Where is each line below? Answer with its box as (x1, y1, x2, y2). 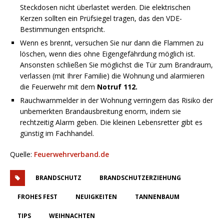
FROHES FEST (17, 192, 57, 201)
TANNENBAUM (135, 192, 179, 201)
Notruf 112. (97, 81, 137, 91)
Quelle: (10, 149, 34, 159)
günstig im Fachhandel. (20, 128, 94, 138)
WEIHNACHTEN (49, 211, 95, 220)
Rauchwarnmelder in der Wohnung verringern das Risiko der (20, 95, 213, 105)
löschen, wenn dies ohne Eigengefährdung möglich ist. (20, 48, 195, 58)
